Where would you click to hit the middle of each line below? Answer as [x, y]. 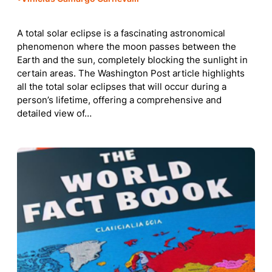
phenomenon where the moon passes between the [127, 46]
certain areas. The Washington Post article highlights [131, 73]
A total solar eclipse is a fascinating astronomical [121, 33]
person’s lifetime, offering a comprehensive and [119, 100]
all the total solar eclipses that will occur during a [122, 87]
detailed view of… [54, 113]
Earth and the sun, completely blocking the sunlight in [132, 60]
